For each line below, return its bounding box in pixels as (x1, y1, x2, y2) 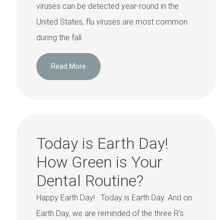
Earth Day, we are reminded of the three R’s (36, 208, 184, 218)
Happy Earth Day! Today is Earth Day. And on (36, 192, 192, 202)
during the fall (36, 33, 82, 43)
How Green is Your (36, 152, 163, 171)
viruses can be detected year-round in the (36, 1, 179, 11)
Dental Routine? (36, 171, 143, 190)
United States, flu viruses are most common (36, 17, 188, 27)
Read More (51, 61, 86, 71)
